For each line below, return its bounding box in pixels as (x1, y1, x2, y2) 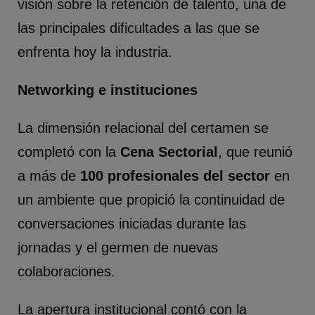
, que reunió (218, 143, 293, 160)
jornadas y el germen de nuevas (18, 239, 219, 255)
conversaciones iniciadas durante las (18, 215, 247, 231)
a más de (18, 167, 81, 184)
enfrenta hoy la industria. (18, 44, 173, 60)
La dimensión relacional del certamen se (18, 120, 269, 136)
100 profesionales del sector (80, 167, 271, 184)
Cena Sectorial (120, 143, 219, 160)
